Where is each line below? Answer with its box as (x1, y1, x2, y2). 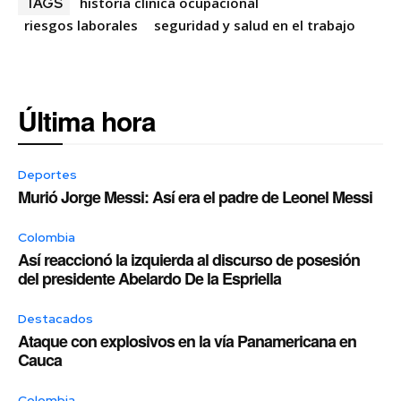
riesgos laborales (24, 16, 138, 35)
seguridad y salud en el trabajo (154, 16, 355, 35)
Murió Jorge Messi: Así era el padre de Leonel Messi (18, 185, 372, 209)
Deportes (18, 166, 77, 183)
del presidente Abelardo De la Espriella (18, 267, 281, 291)
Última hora (18, 101, 156, 141)
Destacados (18, 311, 93, 328)
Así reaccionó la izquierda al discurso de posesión (18, 248, 360, 272)
